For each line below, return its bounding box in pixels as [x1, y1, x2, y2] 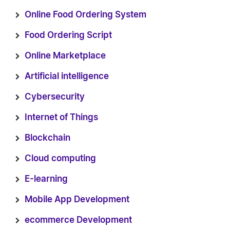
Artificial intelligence [25, 72, 109, 81]
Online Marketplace [25, 51, 106, 60]
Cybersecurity [25, 92, 85, 101]
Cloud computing [25, 154, 96, 163]
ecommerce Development [25, 216, 132, 224]
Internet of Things [25, 113, 98, 122]
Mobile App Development [25, 195, 129, 204]
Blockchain [25, 133, 70, 142]
